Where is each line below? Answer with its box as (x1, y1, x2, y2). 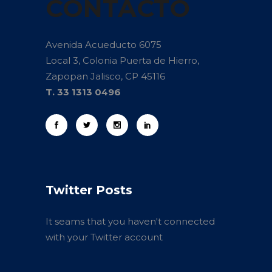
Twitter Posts (46, 182, 132, 197)
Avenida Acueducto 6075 (46, 38, 161, 50)
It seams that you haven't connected (46, 215, 215, 227)
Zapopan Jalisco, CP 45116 (46, 70, 165, 82)
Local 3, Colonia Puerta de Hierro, (46, 54, 199, 66)
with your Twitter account (46, 231, 163, 243)
